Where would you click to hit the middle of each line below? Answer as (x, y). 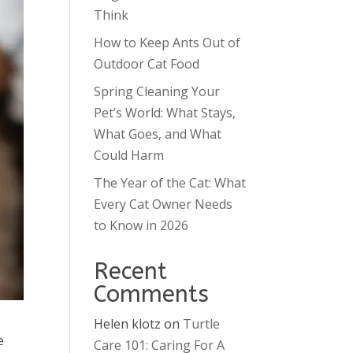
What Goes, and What (158, 134)
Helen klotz (128, 324)
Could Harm (129, 155)
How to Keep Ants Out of (167, 43)
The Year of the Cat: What (170, 183)
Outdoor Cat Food (147, 64)
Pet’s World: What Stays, (165, 113)
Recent (131, 271)
